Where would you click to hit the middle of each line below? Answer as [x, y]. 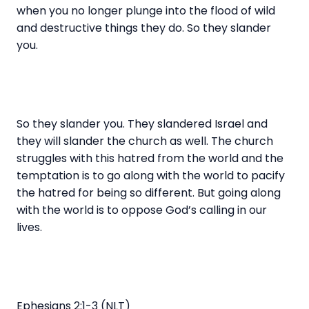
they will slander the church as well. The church [145, 141]
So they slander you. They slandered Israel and [142, 123]
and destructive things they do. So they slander [144, 28]
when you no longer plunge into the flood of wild [146, 10]
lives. [31, 227]
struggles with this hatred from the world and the [150, 158]
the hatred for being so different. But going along [149, 192]
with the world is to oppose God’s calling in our [142, 210]
